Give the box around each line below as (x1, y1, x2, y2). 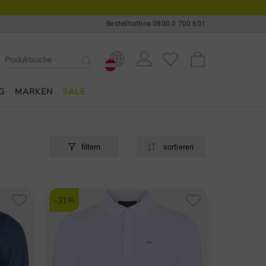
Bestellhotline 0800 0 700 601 (106, 20, 205, 28)
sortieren (161, 142, 194, 151)
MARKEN (14, 86, 53, 97)
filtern (81, 142, 100, 151)
